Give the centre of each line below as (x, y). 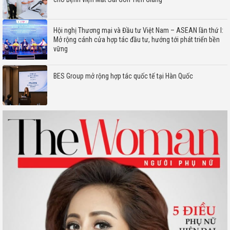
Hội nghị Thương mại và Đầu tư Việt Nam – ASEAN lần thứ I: (138, 31)
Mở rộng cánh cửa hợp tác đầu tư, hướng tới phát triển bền (136, 40)
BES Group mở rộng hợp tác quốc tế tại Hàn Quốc (123, 76)
